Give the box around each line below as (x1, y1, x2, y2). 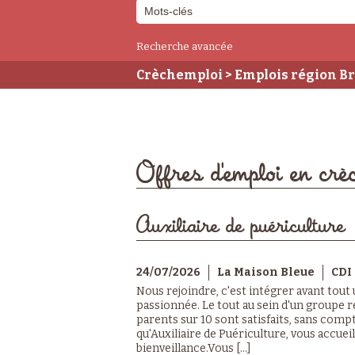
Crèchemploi (136, 67, 223, 82)
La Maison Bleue (217, 265, 315, 279)
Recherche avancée (136, 40, 233, 52)
